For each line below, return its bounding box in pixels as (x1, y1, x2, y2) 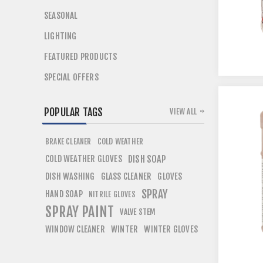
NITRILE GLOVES (89, 190, 136, 199)
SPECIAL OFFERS (44, 72, 99, 83)
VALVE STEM (120, 207, 156, 217)
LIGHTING (44, 31, 77, 42)
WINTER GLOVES (144, 224, 198, 235)
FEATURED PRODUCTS (44, 51, 117, 62)
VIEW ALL (170, 107, 197, 116)
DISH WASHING (45, 171, 95, 182)
